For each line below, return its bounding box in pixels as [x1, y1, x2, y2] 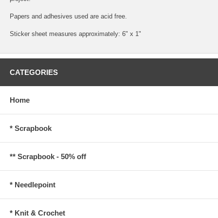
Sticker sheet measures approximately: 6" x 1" [10, 30, 141, 37]
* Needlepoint [10, 180, 55, 189]
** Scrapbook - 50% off [10, 152, 86, 161]
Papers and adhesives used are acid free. [10, 12, 127, 20]
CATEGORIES [10, 68, 58, 76]
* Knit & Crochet [10, 208, 65, 217]
